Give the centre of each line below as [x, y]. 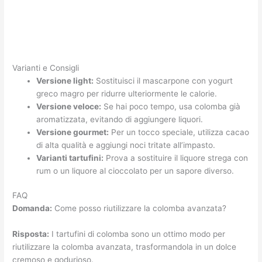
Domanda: [32, 208]
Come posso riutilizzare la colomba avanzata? [139, 208]
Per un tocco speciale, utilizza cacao [179, 132]
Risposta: [31, 234]
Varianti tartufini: [70, 158]
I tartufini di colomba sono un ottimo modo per [137, 234]
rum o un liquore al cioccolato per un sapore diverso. [135, 170]
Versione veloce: [69, 106]
